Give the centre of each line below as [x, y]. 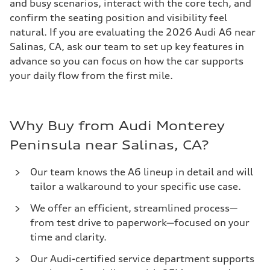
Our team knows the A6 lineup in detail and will [142, 172]
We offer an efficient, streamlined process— [134, 208]
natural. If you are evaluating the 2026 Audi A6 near [133, 32]
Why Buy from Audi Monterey [117, 126]
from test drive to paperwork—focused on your [140, 222]
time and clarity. [68, 237]
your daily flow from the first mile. [91, 75]
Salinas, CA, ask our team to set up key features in [127, 46]
